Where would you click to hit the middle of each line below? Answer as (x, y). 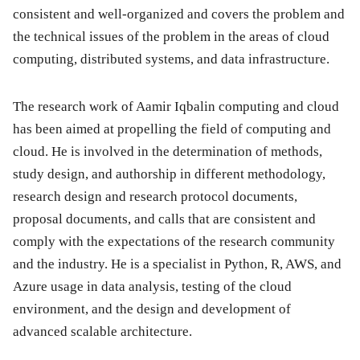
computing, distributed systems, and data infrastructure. (171, 59)
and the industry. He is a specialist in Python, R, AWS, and (177, 264)
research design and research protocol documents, (155, 197)
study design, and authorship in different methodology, (169, 174)
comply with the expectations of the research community (174, 242)
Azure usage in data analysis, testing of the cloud (152, 287)
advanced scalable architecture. (102, 332)
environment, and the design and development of (152, 309)
